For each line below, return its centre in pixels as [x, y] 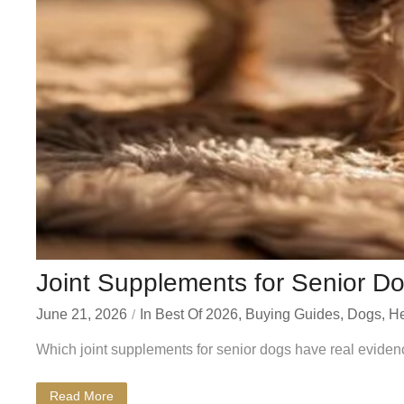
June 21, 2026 [82, 314]
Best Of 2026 [197, 314]
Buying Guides [293, 314]
